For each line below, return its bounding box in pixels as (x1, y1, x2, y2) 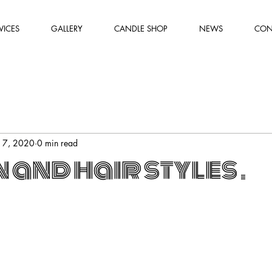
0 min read (37, 137, 78, 149)
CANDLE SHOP (114, 23, 168, 34)
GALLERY (51, 23, 83, 34)
